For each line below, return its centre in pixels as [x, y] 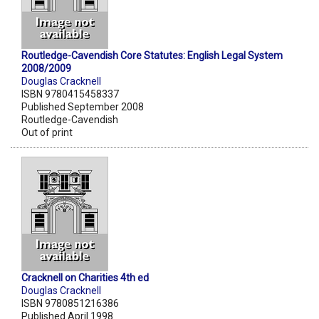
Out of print [47, 133]
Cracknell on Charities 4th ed [85, 278]
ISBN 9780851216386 [70, 304]
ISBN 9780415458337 [70, 94]
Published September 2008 [83, 107]
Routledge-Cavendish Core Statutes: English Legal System [152, 56]
